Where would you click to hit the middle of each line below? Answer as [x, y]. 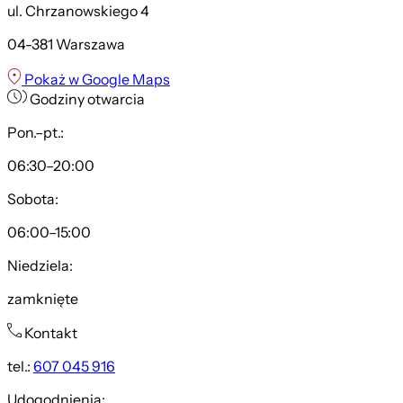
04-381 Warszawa [66, 45]
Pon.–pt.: [36, 133]
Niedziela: [40, 266]
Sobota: [33, 200]
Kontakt [51, 334]
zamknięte [43, 300]
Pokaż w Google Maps [96, 80]
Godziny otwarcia [87, 100]
